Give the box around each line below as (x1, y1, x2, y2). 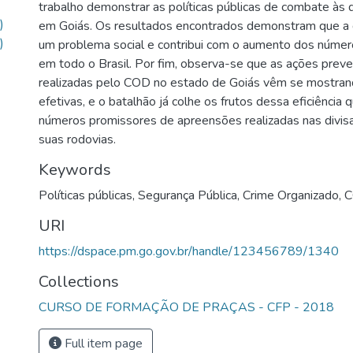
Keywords (39, 159, 111, 180)
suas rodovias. (39, 131, 116, 148)
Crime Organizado (243, 187, 339, 204)
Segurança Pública (138, 187, 237, 204)
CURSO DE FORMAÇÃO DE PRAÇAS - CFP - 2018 (39, 299, 334, 316)
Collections (39, 271, 119, 292)
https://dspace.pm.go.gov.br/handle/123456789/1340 (39, 243, 339, 260)
